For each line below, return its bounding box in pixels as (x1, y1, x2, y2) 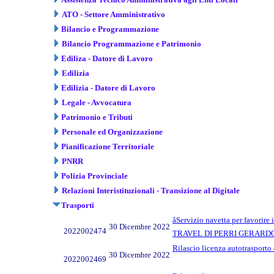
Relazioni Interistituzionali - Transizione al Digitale (62, 185, 240, 195)
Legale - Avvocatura (62, 97, 131, 107)
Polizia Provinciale (61, 171, 128, 180)
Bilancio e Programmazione (61, 24, 159, 34)
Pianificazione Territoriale (61, 141, 154, 151)
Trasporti (61, 200, 94, 210)
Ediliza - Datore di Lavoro (61, 53, 153, 63)
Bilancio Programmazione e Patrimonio (62, 39, 201, 48)
